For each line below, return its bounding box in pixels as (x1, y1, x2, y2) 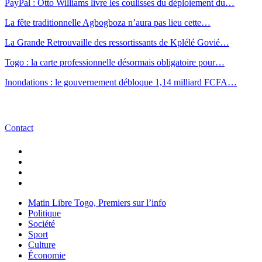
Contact (5, 123, 33, 133)
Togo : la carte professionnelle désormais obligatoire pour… (5, 57, 225, 67)
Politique (28, 208, 61, 218)
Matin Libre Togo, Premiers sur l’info (28, 197, 166, 208)
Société (28, 218, 55, 229)
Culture (28, 239, 56, 250)
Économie (28, 250, 65, 260)
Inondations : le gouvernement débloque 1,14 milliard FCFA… (5, 77, 237, 87)
